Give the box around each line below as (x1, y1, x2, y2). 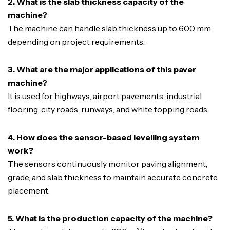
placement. (8, 185, 50, 196)
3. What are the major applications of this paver (8, 64, 196, 75)
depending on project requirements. (8, 36, 145, 47)
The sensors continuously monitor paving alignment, (8, 159, 207, 169)
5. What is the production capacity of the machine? (8, 213, 213, 224)
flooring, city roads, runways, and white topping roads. (8, 104, 209, 115)
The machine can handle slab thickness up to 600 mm (8, 23, 211, 34)
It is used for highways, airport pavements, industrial (8, 91, 202, 102)
